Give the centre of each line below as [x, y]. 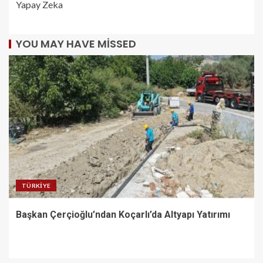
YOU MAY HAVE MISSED [76, 43]
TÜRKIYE [36, 185]
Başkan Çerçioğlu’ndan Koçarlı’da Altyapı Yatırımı [123, 214]
